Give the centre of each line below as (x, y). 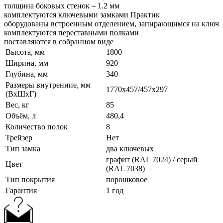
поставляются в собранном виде (59, 41)
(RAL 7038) (125, 168)
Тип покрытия (30, 179)
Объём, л (21, 115)
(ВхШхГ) (21, 94)
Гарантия (21, 190)
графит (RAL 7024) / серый (152, 159)
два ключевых (130, 148)
